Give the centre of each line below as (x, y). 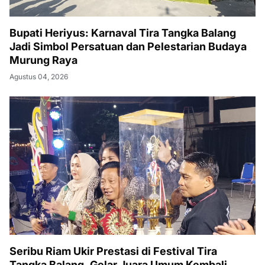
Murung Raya (43, 60)
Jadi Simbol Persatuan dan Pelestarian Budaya (128, 46)
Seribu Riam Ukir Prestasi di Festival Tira (113, 251)
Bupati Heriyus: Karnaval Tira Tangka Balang (123, 33)
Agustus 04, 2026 (39, 77)
